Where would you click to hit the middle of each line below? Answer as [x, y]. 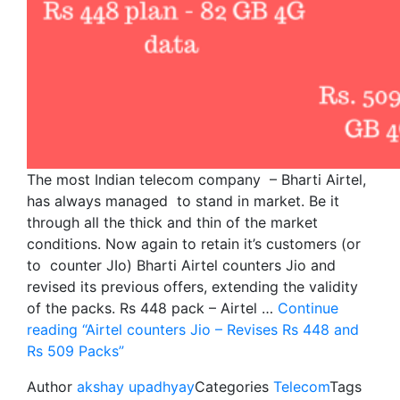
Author [52, 386]
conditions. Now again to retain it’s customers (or [194, 243]
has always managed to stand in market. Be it [183, 200]
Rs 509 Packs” [75, 350]
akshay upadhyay [136, 386]
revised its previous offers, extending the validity [192, 286]
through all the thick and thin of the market [172, 222]
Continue [308, 308]
